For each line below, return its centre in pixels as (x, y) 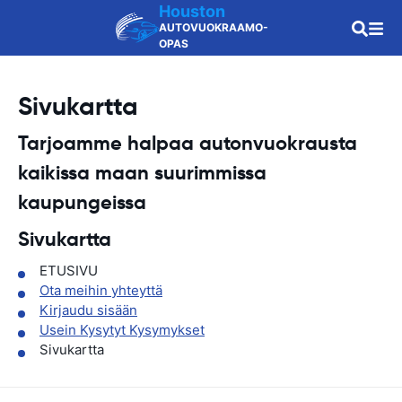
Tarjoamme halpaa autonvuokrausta (188, 143)
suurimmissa (210, 173)
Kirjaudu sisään (88, 310)
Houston (192, 11)
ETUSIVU (69, 271)
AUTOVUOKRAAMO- (214, 27)
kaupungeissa (82, 202)
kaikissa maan (86, 173)
